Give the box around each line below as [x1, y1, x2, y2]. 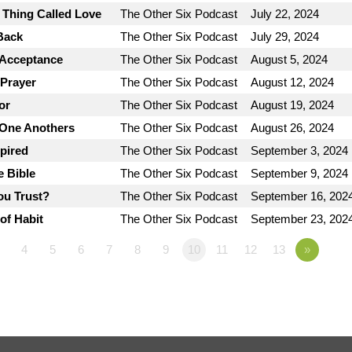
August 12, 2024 [251, 75, 334, 90]
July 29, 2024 [251, 30, 319, 44]
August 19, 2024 [251, 98, 334, 112]
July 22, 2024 [251, 7, 319, 21]
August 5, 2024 [251, 53, 328, 67]
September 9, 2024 [251, 167, 348, 181]
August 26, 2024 [251, 121, 334, 135]
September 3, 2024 [251, 144, 348, 158]
